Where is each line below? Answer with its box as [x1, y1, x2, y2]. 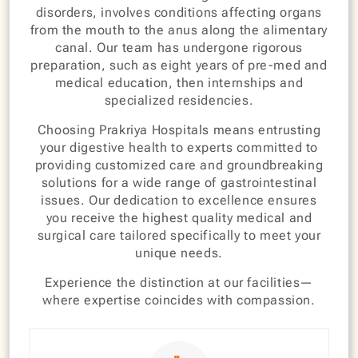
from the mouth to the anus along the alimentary [30, 22, 328, 38]
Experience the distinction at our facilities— [44, 275, 313, 290]
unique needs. [135, 245, 223, 261]
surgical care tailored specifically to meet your [37, 228, 321, 243]
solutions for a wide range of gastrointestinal [41, 175, 317, 190]
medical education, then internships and [54, 75, 304, 90]
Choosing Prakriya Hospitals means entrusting [37, 122, 321, 137]
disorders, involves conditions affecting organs [35, 5, 323, 20]
